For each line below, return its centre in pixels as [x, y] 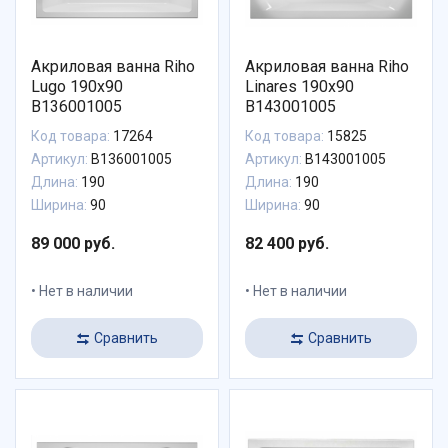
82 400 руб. [287, 244]
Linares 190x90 [299, 87]
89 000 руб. [73, 244]
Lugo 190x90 [77, 87]
